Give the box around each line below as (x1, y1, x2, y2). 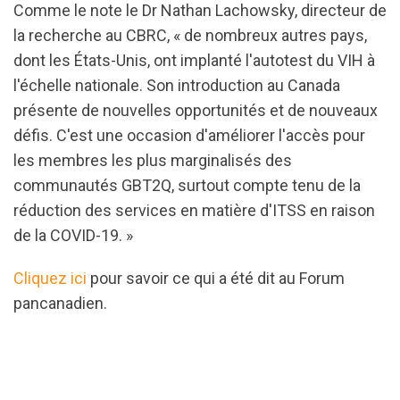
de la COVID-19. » (13, 226, 133, 245)
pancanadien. (13, 294, 107, 312)
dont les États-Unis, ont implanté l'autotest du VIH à (13, 51, 375, 70)
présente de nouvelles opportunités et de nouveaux (13, 101, 378, 120)
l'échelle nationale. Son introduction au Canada (13, 76, 340, 95)
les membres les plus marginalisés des (13, 151, 292, 170)
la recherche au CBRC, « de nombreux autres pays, (13, 26, 367, 45)
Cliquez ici (13, 269, 87, 287)
